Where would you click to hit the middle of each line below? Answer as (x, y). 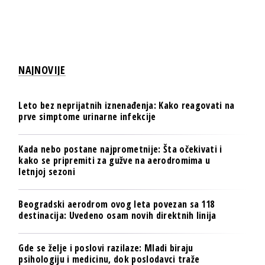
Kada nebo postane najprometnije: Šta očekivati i (120, 149)
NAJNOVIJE (42, 70)
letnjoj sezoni (47, 171)
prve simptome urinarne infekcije (87, 116)
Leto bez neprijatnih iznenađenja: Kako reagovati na (127, 105)
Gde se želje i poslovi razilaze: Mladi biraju (106, 248)
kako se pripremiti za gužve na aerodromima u (114, 160)
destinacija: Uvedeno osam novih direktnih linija (117, 215)
